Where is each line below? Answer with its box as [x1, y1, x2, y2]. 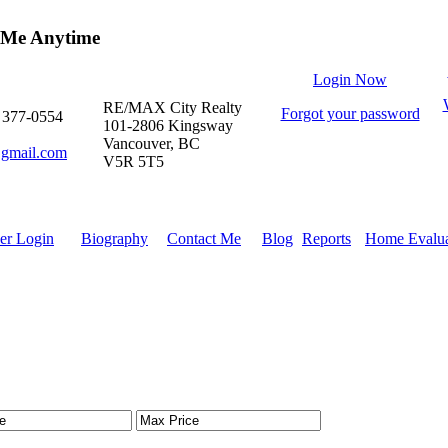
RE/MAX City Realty [103, 99, 242, 116]
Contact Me [167, 230, 241, 247]
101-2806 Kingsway [103, 117, 233, 134]
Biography [81, 230, 148, 247]
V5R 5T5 [103, 153, 164, 170]
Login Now [313, 71, 387, 88]
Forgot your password [280, 105, 420, 122]
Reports [302, 230, 351, 247]
